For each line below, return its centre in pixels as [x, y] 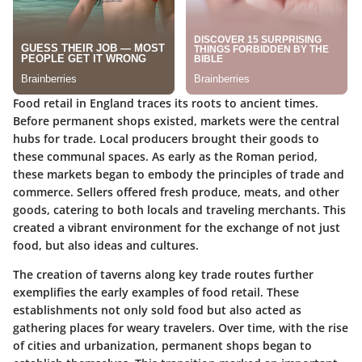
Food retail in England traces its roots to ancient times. [166, 103]
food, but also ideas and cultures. [106, 246]
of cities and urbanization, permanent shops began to [162, 346]
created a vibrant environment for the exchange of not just [177, 228]
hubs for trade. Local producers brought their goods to [166, 139]
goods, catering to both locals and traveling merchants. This [179, 210]
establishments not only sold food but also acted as [157, 310]
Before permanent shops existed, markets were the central [176, 121]
